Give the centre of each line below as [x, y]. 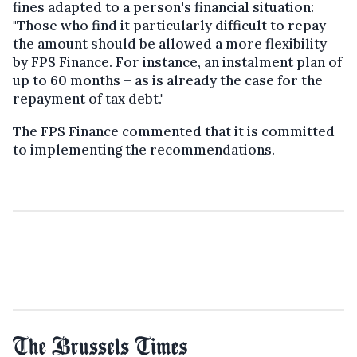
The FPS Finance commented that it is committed [174, 131]
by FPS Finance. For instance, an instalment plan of [177, 62]
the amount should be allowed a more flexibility [170, 43]
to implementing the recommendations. [144, 149]
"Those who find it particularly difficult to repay [169, 25]
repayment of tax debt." [88, 98]
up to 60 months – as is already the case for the [168, 80]
